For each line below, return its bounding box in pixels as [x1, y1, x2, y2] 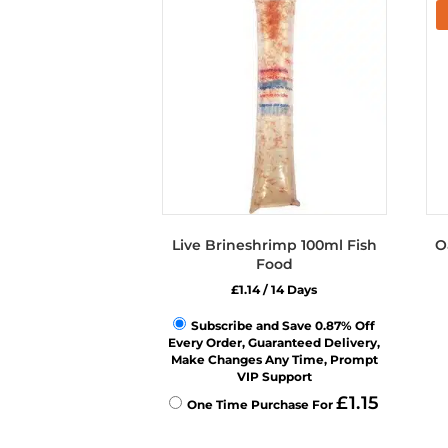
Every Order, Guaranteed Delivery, [168, 335, 381, 350]
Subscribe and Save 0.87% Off [191, 318, 376, 333]
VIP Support [236, 369, 312, 384]
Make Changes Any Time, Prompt [170, 352, 378, 367]
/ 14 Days [260, 282, 318, 297]
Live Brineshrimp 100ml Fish [171, 236, 377, 254]
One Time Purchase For [187, 397, 337, 412]
